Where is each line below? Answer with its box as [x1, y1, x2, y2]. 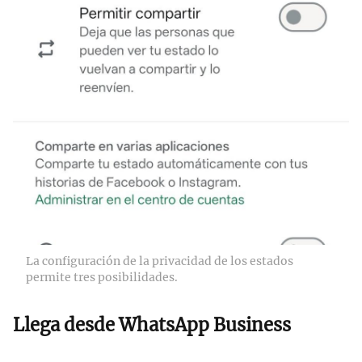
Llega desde [13, 313, 119, 336]
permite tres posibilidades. [26, 269, 178, 284]
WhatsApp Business [119, 313, 291, 336]
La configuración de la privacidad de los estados [26, 253, 293, 268]
